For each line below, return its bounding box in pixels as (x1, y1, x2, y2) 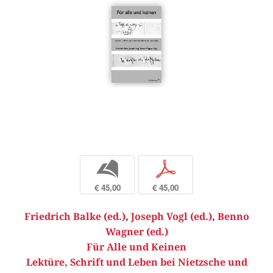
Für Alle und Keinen (87, 241, 186, 253)
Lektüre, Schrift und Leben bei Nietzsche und (26, 257, 247, 269)
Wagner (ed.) (105, 226, 168, 238)
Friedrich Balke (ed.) (24, 211, 126, 223)
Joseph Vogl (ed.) (130, 211, 212, 223)
